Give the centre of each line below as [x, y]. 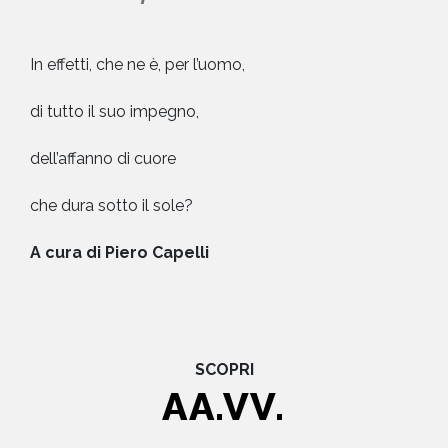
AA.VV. [224, 406]
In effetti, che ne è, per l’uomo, [137, 64]
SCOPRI [224, 369]
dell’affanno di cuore [103, 158]
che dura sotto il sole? [111, 205]
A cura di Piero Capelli [119, 252]
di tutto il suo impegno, [114, 111]
